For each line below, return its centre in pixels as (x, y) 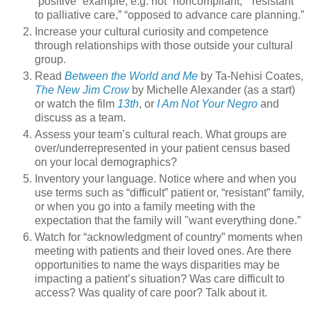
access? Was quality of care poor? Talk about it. (151, 293)
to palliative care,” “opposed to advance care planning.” (169, 15)
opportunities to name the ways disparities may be (157, 265)
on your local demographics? (106, 162)
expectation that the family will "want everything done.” (168, 221)
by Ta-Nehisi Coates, (251, 76)
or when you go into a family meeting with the (145, 207)
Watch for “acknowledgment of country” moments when (169, 237)
